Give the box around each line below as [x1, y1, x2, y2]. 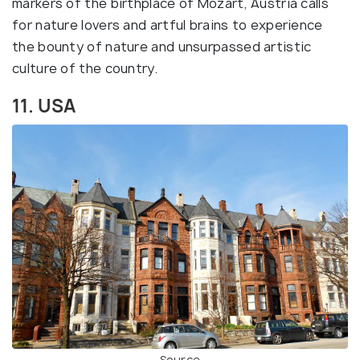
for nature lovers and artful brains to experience [12, 16, 323, 35]
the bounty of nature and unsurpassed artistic [12, 38, 312, 56]
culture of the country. [12, 59, 162, 78]
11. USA [12, 94, 76, 119]
